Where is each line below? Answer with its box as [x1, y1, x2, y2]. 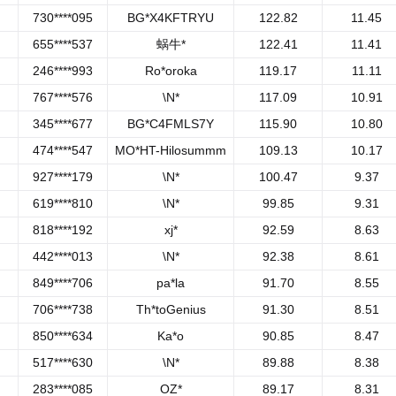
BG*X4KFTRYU [127, 11, 214, 25]
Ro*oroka [144, 64, 197, 78]
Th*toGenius [135, 302, 206, 316]
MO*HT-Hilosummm [115, 143, 226, 157]
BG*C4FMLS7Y [127, 117, 214, 131]
